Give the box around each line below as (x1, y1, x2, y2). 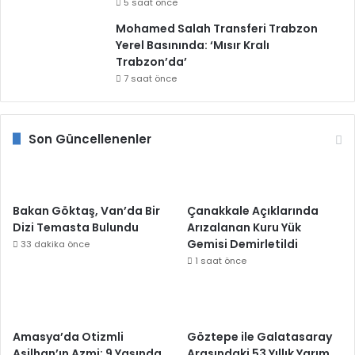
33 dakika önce (21, 237, 90, 250)
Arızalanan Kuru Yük (187, 219, 302, 235)
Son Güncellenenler (29, 130, 151, 147)
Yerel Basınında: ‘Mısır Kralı (116, 36, 269, 53)
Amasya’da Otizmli (13, 328, 124, 345)
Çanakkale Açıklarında (187, 202, 319, 219)
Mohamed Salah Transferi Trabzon (116, 20, 318, 36)
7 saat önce (124, 71, 177, 85)
